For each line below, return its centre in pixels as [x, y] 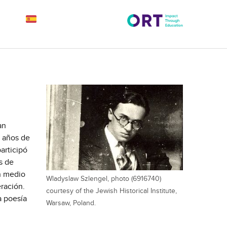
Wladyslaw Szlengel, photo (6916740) [104, 178]
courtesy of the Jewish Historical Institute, [111, 191]
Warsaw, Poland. [71, 203]
